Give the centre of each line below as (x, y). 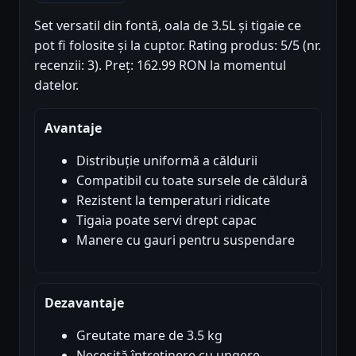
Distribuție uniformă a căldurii (167, 160)
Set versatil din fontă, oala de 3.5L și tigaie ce (168, 25)
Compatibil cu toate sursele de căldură (192, 180)
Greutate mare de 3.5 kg (149, 335)
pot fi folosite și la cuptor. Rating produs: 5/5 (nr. (178, 45)
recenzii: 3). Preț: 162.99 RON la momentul (160, 65)
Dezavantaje (84, 302)
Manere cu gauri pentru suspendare (186, 240)
